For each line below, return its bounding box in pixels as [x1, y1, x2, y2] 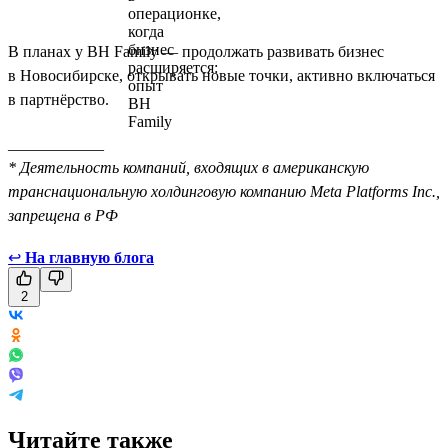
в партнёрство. [8, 90, 109, 108]
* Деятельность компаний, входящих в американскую [8, 158, 369, 176]
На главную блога [25, 248, 154, 266]
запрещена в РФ [8, 206, 118, 224]
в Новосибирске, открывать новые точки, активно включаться [8, 66, 435, 84]
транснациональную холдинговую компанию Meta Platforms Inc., [8, 182, 440, 200]
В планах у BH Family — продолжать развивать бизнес [8, 42, 384, 60]
